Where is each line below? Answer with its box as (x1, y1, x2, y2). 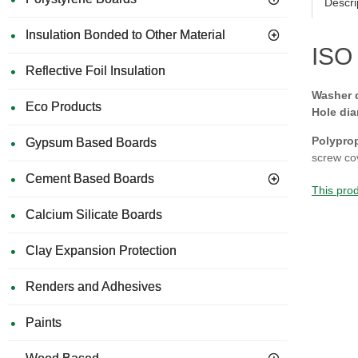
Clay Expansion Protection (26, 244, 177, 257)
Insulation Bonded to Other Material (26, 28, 225, 42)
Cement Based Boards (26, 172, 154, 185)
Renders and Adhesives (26, 280, 161, 293)
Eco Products (26, 100, 101, 113)
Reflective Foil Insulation (26, 64, 165, 78)
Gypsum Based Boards (26, 136, 157, 149)
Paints (26, 316, 62, 329)
